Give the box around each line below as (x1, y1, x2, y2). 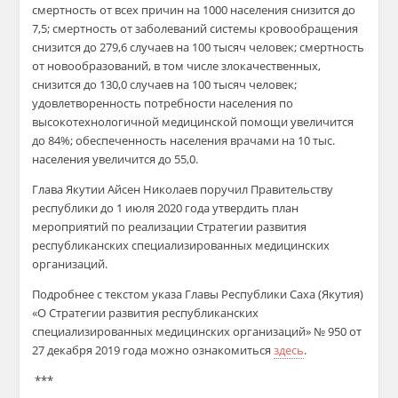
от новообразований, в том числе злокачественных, (32, 58, 322, 74)
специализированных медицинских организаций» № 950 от (32, 323, 362, 339)
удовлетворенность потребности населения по (32, 95, 294, 111)
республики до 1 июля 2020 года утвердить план (32, 200, 299, 216)
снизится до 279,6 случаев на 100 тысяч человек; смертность (32, 39, 365, 55)
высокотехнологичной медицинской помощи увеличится (32, 114, 354, 130)
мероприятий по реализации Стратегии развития (32, 219, 307, 235)
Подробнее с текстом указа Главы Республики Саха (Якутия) (32, 286, 364, 302)
